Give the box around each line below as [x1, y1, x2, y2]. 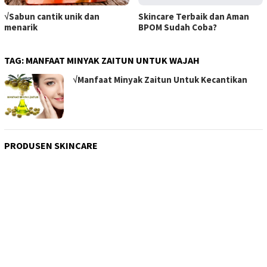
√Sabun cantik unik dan [4, 10, 100, 22]
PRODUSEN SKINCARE [4, 139, 98, 151]
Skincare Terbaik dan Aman [138, 10, 249, 22]
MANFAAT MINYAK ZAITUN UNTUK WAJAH [26, 54, 200, 66]
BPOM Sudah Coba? [138, 21, 217, 33]
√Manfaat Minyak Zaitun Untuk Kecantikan [73, 73, 247, 85]
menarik [4, 21, 38, 33]
